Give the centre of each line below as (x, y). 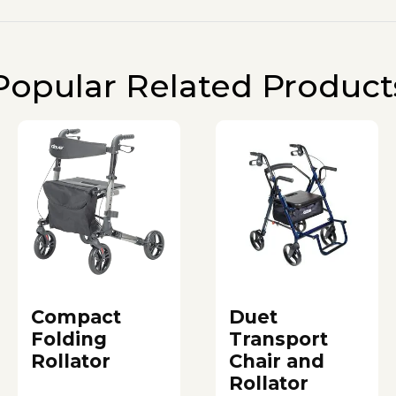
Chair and (277, 361)
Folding (69, 339)
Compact (76, 316)
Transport (278, 339)
